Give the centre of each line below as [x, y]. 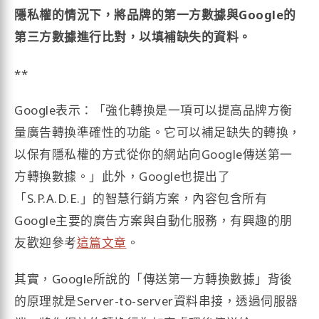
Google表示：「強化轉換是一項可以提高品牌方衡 [153, 110]
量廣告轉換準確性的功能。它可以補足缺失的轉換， [158, 132]
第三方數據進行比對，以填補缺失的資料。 [133, 37]
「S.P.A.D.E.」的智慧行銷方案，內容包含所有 [141, 198]
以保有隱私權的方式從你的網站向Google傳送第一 [153, 154]
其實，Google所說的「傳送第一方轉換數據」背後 [153, 278]
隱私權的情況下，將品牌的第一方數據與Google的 [155, 15]
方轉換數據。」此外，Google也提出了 [122, 176]
